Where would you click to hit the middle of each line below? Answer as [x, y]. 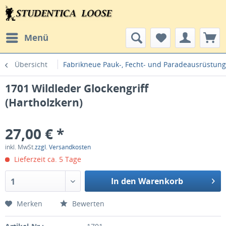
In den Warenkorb [147, 181]
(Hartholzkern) [44, 102]
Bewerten [87, 204]
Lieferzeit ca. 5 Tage [47, 159]
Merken [30, 204]
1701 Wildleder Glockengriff [77, 88]
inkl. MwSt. [20, 147]
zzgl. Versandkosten [63, 147]
